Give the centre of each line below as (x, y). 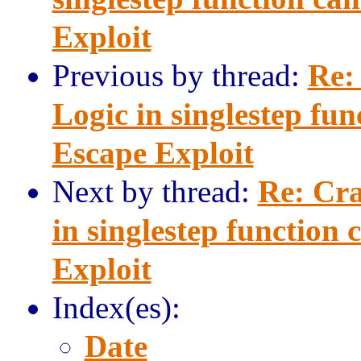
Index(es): (116, 307)
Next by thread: (155, 191)
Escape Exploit (153, 153)
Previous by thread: (180, 75)
